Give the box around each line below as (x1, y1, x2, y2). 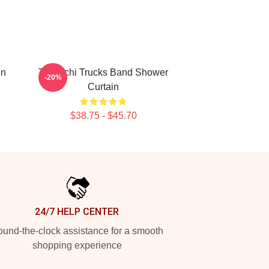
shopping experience (32, 240, 122, 250)
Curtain (88, 82, 119, 92)
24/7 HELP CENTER (35, 206, 119, 217)
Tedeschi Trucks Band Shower (38, 67, 168, 77)
